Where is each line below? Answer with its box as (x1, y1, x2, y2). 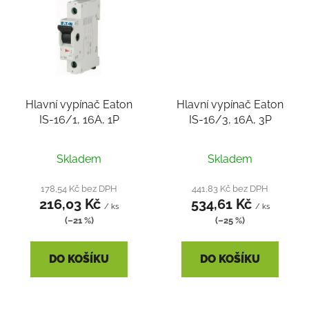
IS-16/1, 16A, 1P (39, 113, 119, 127)
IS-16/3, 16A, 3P (188, 113, 272, 127)
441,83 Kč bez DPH (192, 183, 268, 195)
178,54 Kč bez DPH (41, 183, 117, 195)
